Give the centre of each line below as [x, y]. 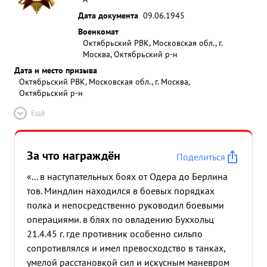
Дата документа [108, 15]
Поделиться [201, 157]
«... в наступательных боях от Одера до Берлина [127, 176]
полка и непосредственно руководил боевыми [125, 205]
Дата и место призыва [56, 70]
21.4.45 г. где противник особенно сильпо [115, 234]
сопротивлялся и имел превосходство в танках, [126, 248]
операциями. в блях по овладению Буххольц [120, 219]
